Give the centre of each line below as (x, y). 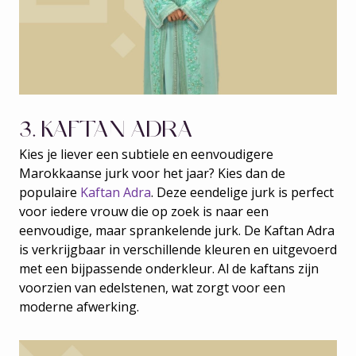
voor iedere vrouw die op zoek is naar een (144, 211)
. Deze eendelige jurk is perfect (242, 192)
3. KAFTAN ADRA (106, 129)
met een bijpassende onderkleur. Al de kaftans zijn (169, 269)
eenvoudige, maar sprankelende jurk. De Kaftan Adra (177, 230)
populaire (50, 192)
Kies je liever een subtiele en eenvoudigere (146, 154)
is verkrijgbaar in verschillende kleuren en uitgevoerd (178, 250)
